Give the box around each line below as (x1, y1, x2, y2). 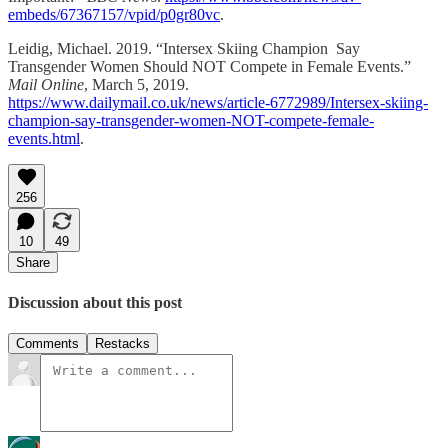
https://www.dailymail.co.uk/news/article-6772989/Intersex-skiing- (8, 93, 428, 111)
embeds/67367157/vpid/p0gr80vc (8, 5, 220, 23)
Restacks (95, 336, 150, 352)
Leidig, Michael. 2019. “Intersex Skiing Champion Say (8, 39, 360, 57)
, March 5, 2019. (84, 75, 189, 93)
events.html (8, 129, 80, 147)
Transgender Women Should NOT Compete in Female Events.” (8, 57, 411, 75)
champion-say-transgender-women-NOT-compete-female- (8, 111, 374, 129)
